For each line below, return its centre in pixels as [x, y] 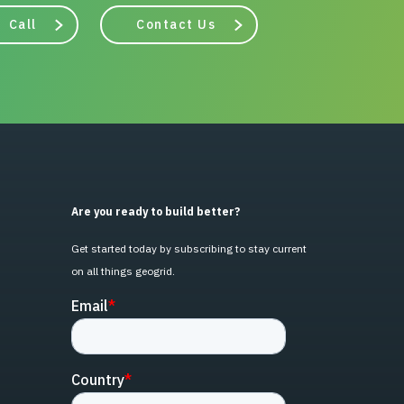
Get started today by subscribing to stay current [189, 248]
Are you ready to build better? [156, 211]
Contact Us [176, 24]
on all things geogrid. [123, 271]
